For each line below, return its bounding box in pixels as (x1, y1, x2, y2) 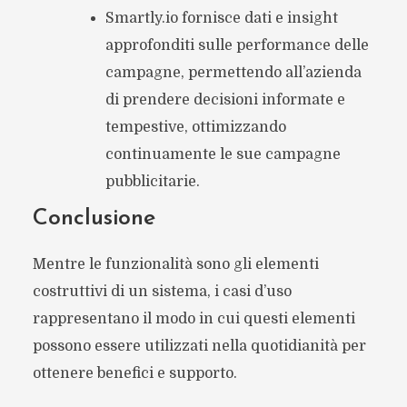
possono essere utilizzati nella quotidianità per (32, 337, 366, 354)
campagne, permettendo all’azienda (104, 64, 362, 81)
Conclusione (32, 206, 155, 230)
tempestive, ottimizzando (104, 118, 286, 135)
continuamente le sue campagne (104, 145, 341, 163)
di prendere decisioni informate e (104, 91, 345, 108)
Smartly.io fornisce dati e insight (104, 9, 338, 26)
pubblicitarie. (104, 173, 200, 190)
